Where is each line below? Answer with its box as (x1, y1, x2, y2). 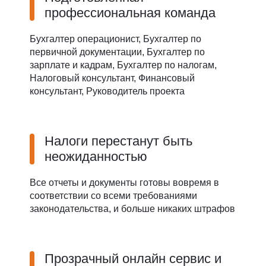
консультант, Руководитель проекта (30, 85, 185, 96)
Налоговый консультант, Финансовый (30, 72, 195, 83)
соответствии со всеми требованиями (30, 190, 197, 201)
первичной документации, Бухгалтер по (30, 46, 205, 57)
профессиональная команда (45, 5, 216, 20)
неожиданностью (45, 148, 147, 164)
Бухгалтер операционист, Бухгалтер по (30, 33, 201, 44)
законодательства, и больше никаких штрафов (30, 203, 235, 214)
